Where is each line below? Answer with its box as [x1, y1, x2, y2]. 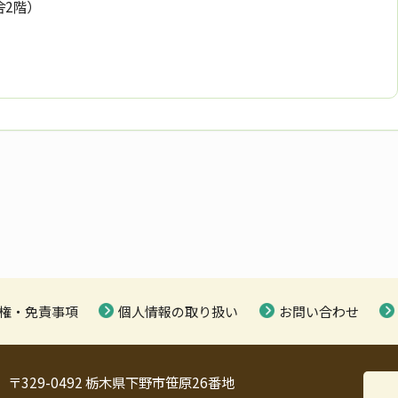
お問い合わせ [278, 302, 359, 321]
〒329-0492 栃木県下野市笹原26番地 [8, 372, 235, 392]
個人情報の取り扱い [118, 302, 239, 321]
